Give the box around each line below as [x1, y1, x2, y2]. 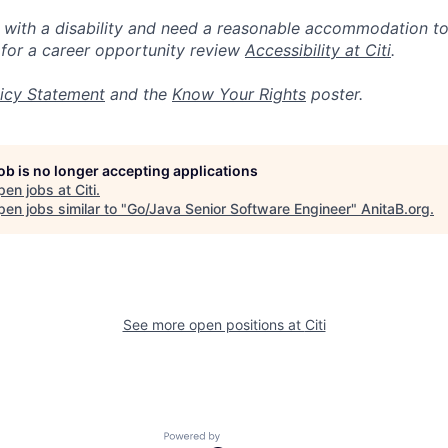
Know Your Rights [172, 84, 306, 104]
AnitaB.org [361, 200, 430, 217]
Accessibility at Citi [245, 40, 391, 60]
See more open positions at [122, 316, 305, 333]
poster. [306, 84, 363, 104]
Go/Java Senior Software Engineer [127, 200, 351, 217]
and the [105, 84, 172, 104]
